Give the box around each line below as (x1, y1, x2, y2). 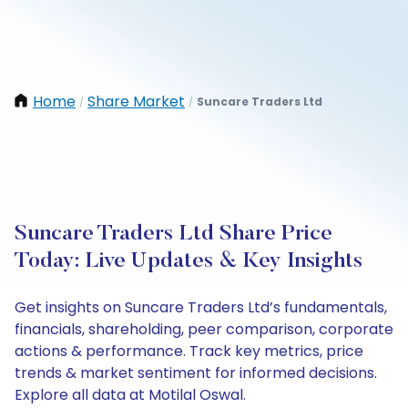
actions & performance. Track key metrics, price (15, 341, 363, 362)
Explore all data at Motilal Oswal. (15, 384, 246, 405)
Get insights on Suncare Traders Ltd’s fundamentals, (15, 297, 387, 318)
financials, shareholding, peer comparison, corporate (15, 319, 393, 340)
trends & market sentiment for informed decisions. (15, 362, 377, 383)
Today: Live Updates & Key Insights (15, 250, 362, 272)
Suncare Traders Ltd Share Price (15, 223, 332, 245)
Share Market (87, 91, 185, 112)
